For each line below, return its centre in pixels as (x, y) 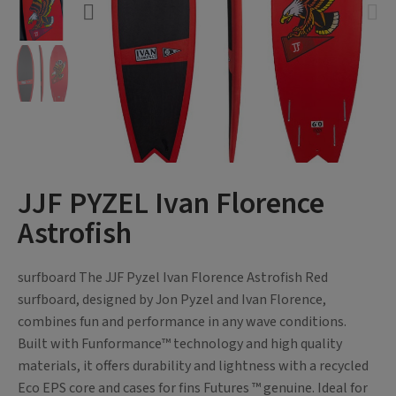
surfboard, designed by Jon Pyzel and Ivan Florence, (172, 300)
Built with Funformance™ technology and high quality (180, 344)
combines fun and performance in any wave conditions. (182, 322)
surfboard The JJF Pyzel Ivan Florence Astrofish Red (173, 278)
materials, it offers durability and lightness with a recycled (193, 366)
